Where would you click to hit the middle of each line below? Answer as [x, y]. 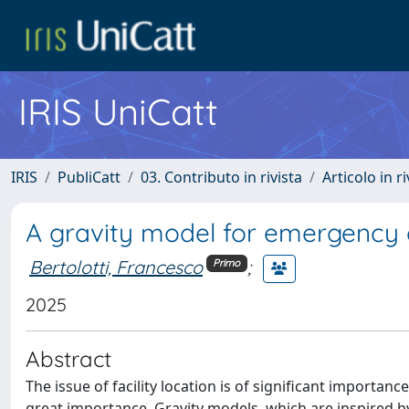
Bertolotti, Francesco [116, 267]
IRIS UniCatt [118, 111]
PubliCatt [89, 177]
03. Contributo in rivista [221, 177]
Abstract [68, 359]
